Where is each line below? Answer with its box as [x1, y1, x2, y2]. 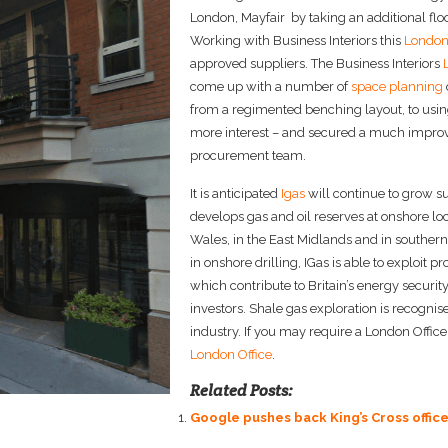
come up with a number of [190, 79, 351, 95]
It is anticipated [190, 186, 281, 202]
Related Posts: [190, 380, 293, 402]
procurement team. [190, 148, 306, 164]
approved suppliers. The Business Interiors [190, 56, 443, 72]
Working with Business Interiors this [190, 33, 404, 49]
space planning [351, 79, 443, 95]
